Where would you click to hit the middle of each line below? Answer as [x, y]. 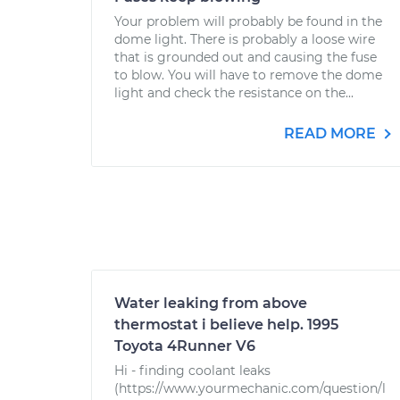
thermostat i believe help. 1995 [226, 325]
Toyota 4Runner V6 [185, 346]
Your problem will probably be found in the [248, 21]
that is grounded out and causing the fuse [246, 57]
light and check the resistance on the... [234, 93]
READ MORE [332, 133]
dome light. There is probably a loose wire [245, 39]
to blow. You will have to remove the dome [248, 75]
